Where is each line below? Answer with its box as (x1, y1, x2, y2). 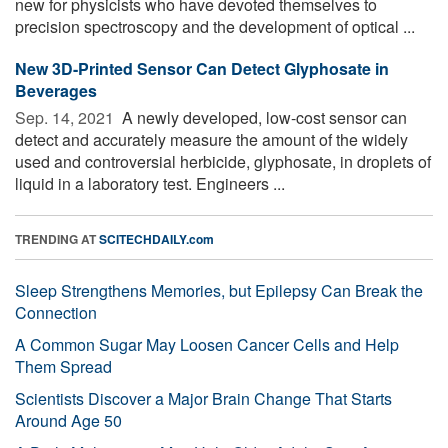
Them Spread (15, 354, 112, 378)
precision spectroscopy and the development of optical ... (15, 14, 415, 38)
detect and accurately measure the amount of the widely (15, 127, 408, 151)
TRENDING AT (15, 229, 99, 248)
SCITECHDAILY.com (99, 229, 214, 248)
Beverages (15, 78, 97, 102)
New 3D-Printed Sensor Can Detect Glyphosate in (15, 56, 389, 80)
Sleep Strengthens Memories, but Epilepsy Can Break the (15, 278, 423, 302)
